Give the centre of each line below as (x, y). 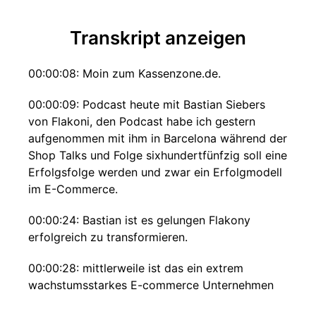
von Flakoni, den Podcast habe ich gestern (142, 121)
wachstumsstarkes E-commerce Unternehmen (151, 285)
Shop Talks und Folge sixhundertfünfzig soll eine (158, 155)
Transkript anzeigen (158, 38)
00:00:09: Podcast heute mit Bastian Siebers (147, 104)
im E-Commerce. (73, 189)
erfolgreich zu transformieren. (108, 237)
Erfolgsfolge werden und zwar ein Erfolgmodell (155, 172)
